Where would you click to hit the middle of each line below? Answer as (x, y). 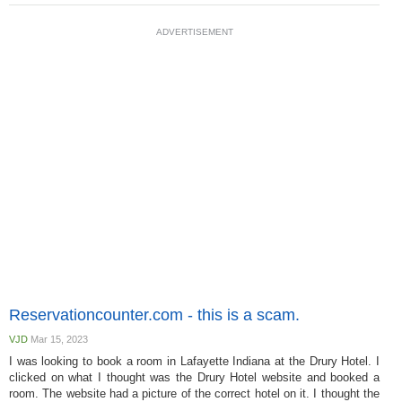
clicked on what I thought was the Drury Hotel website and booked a (194, 377)
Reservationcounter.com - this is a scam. (154, 315)
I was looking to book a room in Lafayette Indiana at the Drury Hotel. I (194, 361)
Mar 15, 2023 (58, 339)
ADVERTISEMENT (194, 32)
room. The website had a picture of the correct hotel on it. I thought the (194, 393)
